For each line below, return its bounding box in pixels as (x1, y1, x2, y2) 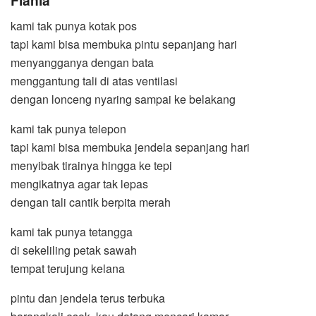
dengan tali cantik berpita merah (11, 193, 171, 210)
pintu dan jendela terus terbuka (11, 289, 165, 306)
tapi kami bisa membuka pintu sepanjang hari (11, 35, 237, 52)
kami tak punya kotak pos (11, 17, 137, 34)
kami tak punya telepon (11, 120, 126, 137)
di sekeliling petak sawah (11, 241, 137, 258)
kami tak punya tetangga (11, 223, 133, 240)
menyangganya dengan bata (11, 54, 154, 71)
